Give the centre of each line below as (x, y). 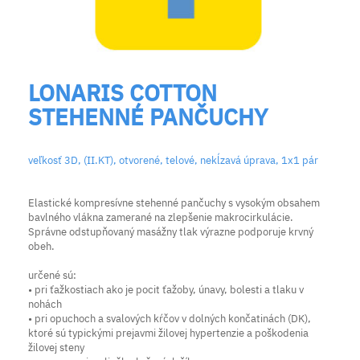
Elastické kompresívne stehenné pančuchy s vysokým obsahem (174, 202)
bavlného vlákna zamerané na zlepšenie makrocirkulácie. (161, 217)
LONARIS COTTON (123, 92)
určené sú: (52, 275)
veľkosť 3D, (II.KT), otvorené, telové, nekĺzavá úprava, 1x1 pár (173, 160)
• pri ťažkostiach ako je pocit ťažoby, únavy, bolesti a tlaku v (166, 289)
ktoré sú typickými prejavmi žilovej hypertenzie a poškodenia (168, 333)
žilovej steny (56, 347)
